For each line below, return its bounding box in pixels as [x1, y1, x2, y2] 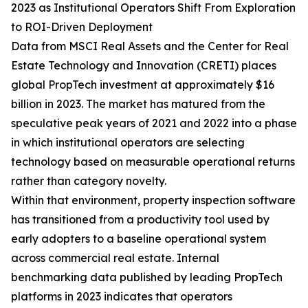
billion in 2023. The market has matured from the [11, 97, 265, 111]
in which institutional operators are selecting [11, 135, 245, 150]
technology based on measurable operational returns [11, 155, 295, 169]
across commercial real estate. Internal [11, 251, 219, 265]
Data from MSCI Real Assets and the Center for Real [11, 39, 289, 54]
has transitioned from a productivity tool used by [11, 212, 269, 227]
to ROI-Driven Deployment [11, 20, 153, 34]
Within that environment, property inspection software [11, 193, 296, 208]
